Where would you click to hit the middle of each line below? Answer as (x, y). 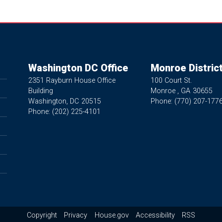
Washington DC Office (78, 68)
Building (40, 91)
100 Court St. (171, 80)
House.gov (111, 216)
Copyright (42, 216)
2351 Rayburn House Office (72, 80)
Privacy (76, 216)
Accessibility (155, 216)
